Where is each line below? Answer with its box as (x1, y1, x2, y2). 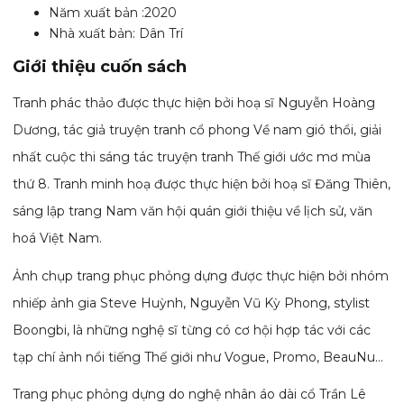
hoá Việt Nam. (13, 230, 103, 247)
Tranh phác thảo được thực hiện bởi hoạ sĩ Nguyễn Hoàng (13, 95, 376, 112)
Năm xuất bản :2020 (49, 5, 178, 22)
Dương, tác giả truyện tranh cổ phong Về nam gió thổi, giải (13, 122, 382, 139)
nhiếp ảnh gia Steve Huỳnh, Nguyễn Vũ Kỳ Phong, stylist (13, 294, 371, 311)
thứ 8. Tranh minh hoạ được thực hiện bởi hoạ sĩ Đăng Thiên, (13, 176, 391, 193)
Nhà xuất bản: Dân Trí (49, 25, 184, 42)
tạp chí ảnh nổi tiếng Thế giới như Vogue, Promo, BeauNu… (13, 348, 384, 365)
